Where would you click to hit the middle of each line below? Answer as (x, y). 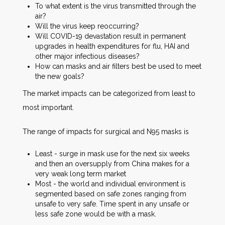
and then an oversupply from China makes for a (112, 164)
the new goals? (60, 76)
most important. (48, 107)
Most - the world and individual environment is (110, 184)
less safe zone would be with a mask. (96, 214)
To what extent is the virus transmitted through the (116, 6)
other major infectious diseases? (87, 56)
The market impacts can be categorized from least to (109, 93)
